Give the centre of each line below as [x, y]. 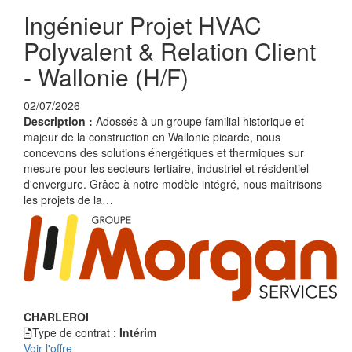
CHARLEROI [56, 317]
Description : [60, 121]
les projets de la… [68, 200]
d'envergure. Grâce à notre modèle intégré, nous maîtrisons [173, 184]
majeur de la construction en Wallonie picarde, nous [152, 137]
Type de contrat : [76, 332]
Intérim [138, 332]
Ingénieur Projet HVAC [143, 25]
